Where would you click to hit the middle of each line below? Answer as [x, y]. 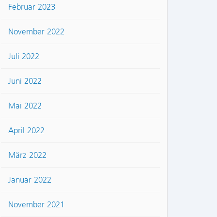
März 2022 [27, 155]
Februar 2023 [32, 7]
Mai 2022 [25, 106]
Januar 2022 [30, 180]
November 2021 [36, 205]
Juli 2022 [24, 56]
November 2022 [36, 32]
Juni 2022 [25, 81]
